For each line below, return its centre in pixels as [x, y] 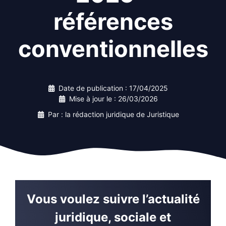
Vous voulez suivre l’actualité [113, 199]
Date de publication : [94, 88]
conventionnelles [113, 49]
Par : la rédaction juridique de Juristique [113, 114]
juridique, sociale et [113, 217]
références [113, 21]
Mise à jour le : [93, 99]
